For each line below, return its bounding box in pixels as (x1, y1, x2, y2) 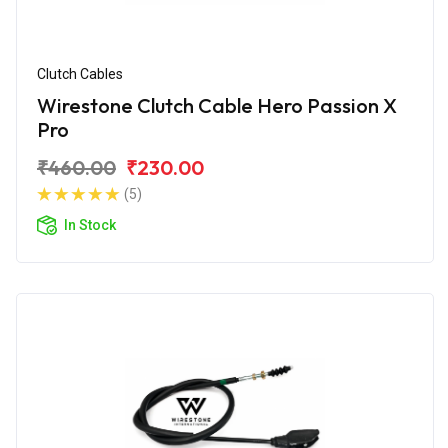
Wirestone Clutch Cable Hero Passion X (37, 92, 397, 118)
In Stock (64, 216, 116, 233)
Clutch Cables (37, 65, 123, 82)
